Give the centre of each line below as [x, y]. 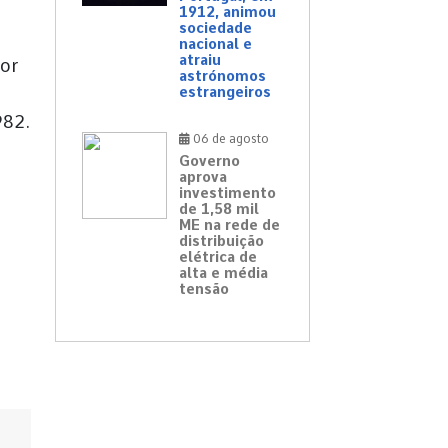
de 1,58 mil [219, 209]
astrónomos [222, 76]
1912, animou [227, 12]
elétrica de [218, 257]
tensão [204, 289]
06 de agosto [229, 139]
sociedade [215, 28]
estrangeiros [225, 92]
